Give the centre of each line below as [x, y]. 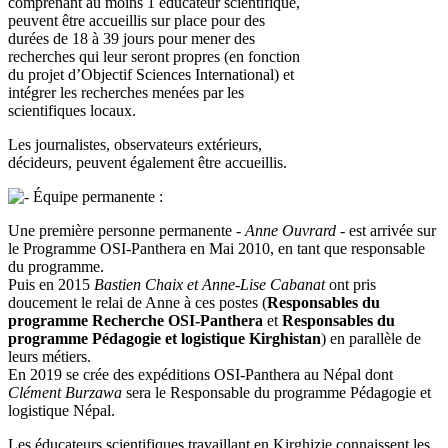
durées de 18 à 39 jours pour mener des [131, 39]
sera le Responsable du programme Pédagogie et [276, 393]
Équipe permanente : [96, 197]
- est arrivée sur [386, 231]
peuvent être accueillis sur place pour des [136, 21]
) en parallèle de [371, 339]
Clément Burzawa [65, 393]
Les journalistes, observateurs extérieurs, [135, 145]
